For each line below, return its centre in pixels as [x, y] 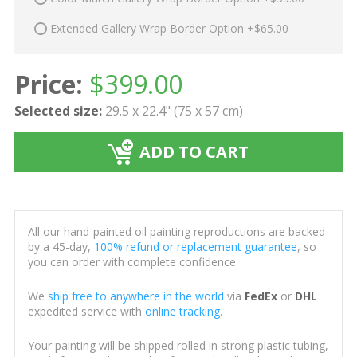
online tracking [182, 312]
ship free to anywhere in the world [135, 296]
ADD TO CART [194, 152]
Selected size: [58, 111]
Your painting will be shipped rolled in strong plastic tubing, [178, 346]
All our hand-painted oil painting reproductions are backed [176, 232]
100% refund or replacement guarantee [195, 247]
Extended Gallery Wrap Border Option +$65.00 [169, 28]
